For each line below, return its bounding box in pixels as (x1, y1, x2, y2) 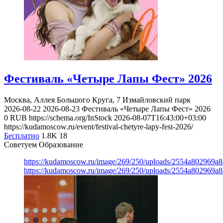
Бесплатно (4, 131, 39, 140)
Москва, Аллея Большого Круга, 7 (4, 96, 122, 105)
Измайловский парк (122, 96, 191, 105)
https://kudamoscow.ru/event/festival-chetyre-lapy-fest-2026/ (4, 122, 193, 131)
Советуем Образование (4, 140, 83, 149)
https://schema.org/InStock (29, 113, 112, 122)
